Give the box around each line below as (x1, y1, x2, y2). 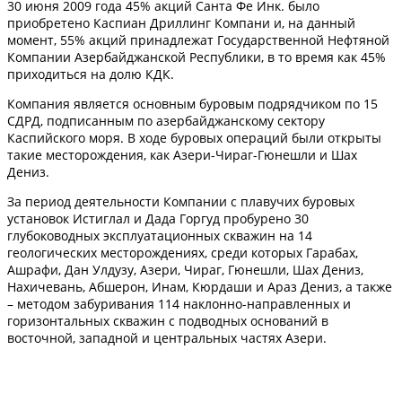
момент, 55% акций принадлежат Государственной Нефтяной (7, 31, 389, 49)
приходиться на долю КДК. (7, 66, 174, 83)
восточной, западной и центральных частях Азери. (7, 329, 327, 347)
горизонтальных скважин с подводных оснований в (7, 312, 328, 330)
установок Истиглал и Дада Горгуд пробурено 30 (7, 210, 309, 228)
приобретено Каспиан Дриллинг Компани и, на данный (7, 14, 355, 32)
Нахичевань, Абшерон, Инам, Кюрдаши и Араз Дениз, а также (7, 278, 392, 296)
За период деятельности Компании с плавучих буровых (7, 193, 354, 211)
